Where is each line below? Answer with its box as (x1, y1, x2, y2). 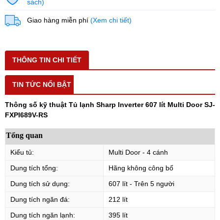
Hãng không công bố (109, 164, 173, 172)
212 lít (109, 195, 128, 203)
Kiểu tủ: (10, 148, 34, 156)
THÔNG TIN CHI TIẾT (12, 55, 82, 64)
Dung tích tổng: (10, 164, 58, 172)
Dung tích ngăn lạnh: (10, 211, 75, 219)
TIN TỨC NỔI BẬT (12, 80, 71, 88)
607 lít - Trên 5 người (109, 179, 174, 188)
